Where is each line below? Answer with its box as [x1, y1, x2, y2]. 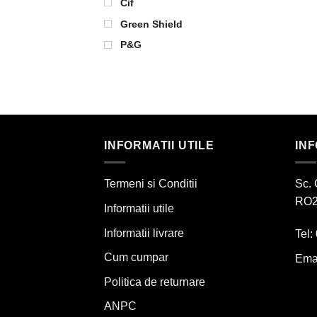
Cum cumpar [104, 251, 168, 264]
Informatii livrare [104, 226, 184, 239]
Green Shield [120, 18, 183, 30]
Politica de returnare [104, 275, 205, 288]
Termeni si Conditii [104, 178, 197, 190]
